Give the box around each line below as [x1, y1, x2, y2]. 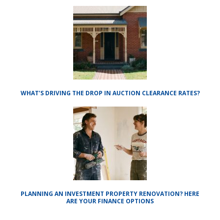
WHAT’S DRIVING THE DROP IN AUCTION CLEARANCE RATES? [20, 89, 200, 97]
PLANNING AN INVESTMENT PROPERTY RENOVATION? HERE [21, 190, 199, 198]
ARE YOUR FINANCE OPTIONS [66, 197, 154, 205]
